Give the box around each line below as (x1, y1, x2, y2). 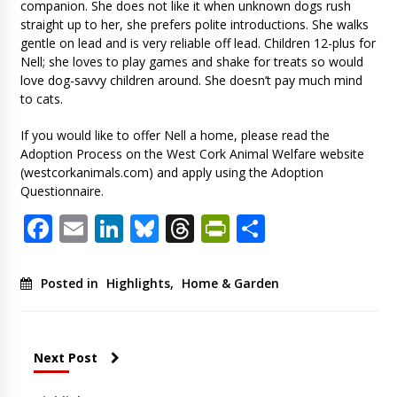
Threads (193, 209, 302, 248)
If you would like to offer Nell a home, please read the (19, 127, 330, 144)
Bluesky (158, 209, 260, 248)
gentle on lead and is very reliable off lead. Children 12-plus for (19, 35, 376, 52)
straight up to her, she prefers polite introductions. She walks (19, 16, 369, 34)
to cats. (19, 90, 63, 108)
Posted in (40, 275, 102, 292)
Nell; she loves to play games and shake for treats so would (19, 53, 363, 71)
